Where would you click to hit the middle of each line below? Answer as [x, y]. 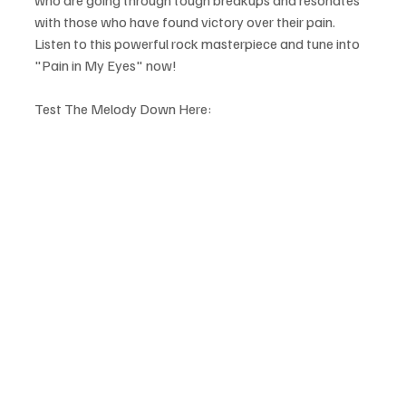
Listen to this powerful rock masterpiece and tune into [198, 43]
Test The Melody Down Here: [123, 108]
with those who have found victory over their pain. [186, 21]
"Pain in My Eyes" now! [107, 65]
